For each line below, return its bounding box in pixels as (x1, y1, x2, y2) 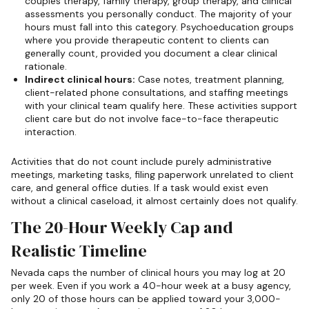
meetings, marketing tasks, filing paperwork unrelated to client (11, 168, 294, 181)
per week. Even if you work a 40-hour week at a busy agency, (11, 279, 291, 292)
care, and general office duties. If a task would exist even (11, 181, 268, 194)
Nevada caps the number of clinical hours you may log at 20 (11, 266, 286, 279)
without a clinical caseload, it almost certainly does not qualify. (11, 194, 298, 207)
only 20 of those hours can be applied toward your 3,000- (11, 292, 281, 306)
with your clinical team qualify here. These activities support (25, 99, 297, 112)
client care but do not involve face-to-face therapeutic (25, 112, 279, 125)
